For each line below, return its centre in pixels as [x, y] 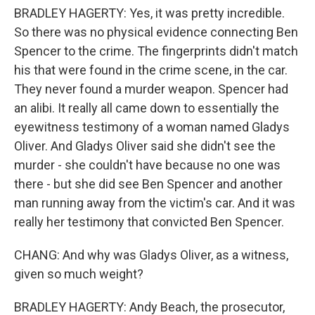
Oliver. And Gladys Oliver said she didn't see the [145, 146]
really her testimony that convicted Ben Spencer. [149, 222]
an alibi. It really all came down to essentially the [147, 108]
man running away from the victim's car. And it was [155, 203]
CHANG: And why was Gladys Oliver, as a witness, [151, 255]
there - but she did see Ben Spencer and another [148, 184]
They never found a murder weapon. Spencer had [151, 89]
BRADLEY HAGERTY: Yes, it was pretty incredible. [149, 13]
